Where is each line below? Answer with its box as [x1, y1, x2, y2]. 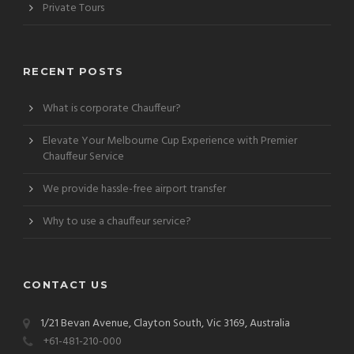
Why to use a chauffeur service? [43, 212, 191, 231]
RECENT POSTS [23, 64, 124, 77]
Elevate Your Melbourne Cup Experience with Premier [43, 131, 297, 150]
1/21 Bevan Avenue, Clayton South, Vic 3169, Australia [38, 314, 290, 333]
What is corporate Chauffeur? [43, 99, 181, 118]
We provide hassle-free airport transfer [43, 179, 226, 198]
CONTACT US [23, 277, 108, 291]
